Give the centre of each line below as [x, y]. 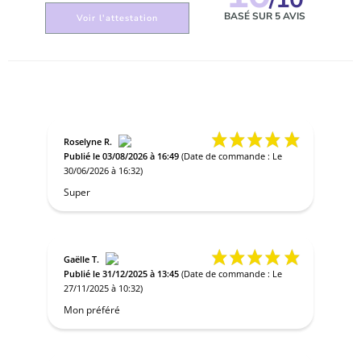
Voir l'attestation [117, 19]
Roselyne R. [88, 142]
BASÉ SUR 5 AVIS [264, 17]
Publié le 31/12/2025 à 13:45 [123, 274]
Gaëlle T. [82, 259]
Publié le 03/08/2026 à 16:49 [123, 156]
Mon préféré [92, 310]
